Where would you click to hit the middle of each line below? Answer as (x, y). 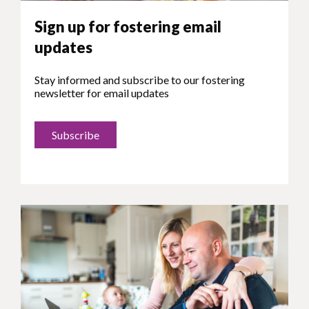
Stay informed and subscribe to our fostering (140, 80)
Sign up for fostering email (128, 27)
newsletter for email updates (102, 93)
